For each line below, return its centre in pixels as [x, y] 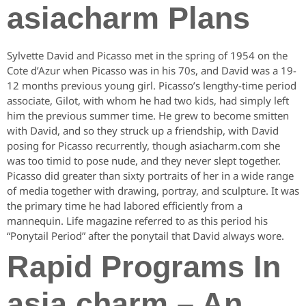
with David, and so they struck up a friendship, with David [143, 131]
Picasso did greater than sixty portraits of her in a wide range [150, 176]
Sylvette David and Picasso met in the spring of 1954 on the [147, 56]
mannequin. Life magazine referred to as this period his [137, 221]
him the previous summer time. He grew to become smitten [148, 116]
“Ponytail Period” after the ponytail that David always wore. [145, 236]
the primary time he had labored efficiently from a [125, 206]
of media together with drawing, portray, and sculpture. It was [153, 191]
